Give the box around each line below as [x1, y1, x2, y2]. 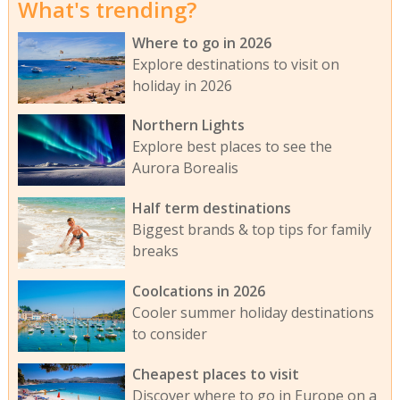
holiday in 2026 [131, 75, 232, 96]
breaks [131, 241, 179, 262]
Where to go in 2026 [131, 32, 271, 53]
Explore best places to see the [131, 137, 332, 157]
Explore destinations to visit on [131, 54, 339, 74]
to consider [131, 324, 207, 345]
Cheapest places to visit [131, 363, 299, 384]
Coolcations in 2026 [131, 281, 265, 302]
